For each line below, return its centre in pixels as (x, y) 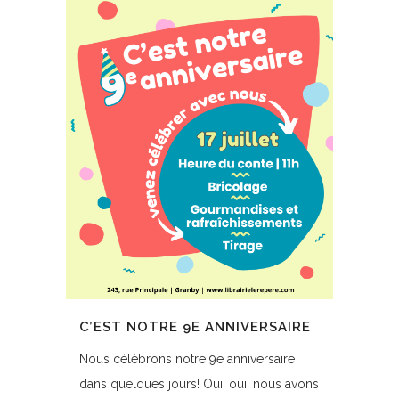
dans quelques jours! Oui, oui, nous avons (199, 384)
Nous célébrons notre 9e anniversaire (187, 359)
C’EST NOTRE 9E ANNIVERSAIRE (195, 327)
